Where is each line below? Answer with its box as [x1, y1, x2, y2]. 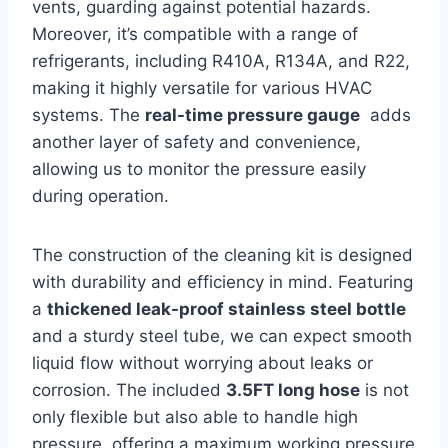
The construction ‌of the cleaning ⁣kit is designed [32, 244, 413, 265]
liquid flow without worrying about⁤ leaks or [32, 352, 373, 373]
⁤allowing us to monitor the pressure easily [32, 158, 366, 179]
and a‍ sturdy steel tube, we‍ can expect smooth [32, 325, 412, 346]
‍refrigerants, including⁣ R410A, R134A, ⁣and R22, [32, 50, 410, 71]
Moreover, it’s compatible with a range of [32, 23, 358, 44]
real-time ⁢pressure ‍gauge [145, 104, 360, 125]
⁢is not [360, 379, 409, 400]
